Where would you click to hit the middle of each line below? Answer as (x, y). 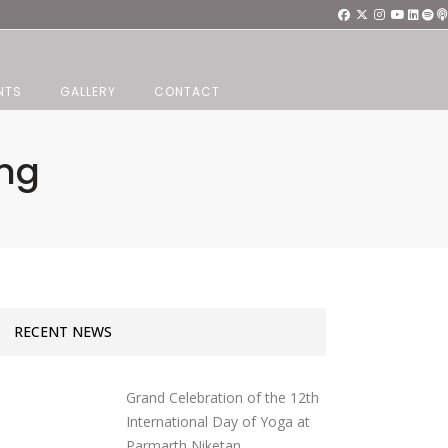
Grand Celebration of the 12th (223, 397)
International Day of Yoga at (218, 421)
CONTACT (187, 91)
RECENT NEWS (63, 331)
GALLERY (88, 91)
